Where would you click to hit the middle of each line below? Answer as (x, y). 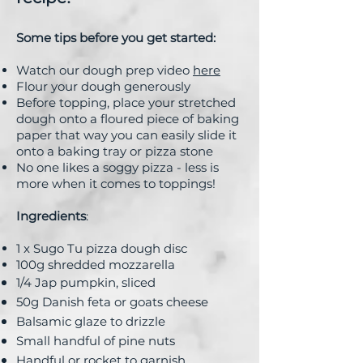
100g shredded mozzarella (96, 264)
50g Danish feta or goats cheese (112, 301)
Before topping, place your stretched (126, 102)
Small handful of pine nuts (96, 340)
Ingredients (51, 216)
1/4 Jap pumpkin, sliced (88, 282)
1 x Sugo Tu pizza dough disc (102, 248)
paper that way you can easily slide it (126, 135)
